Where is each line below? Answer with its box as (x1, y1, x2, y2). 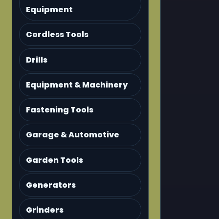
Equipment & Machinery (26, 79, 128, 90)
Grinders (26, 204, 64, 216)
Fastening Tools (26, 104, 94, 116)
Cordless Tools (26, 29, 89, 41)
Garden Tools (26, 154, 84, 166)
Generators (26, 179, 76, 191)
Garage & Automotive (26, 129, 120, 141)
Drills (26, 54, 48, 66)
